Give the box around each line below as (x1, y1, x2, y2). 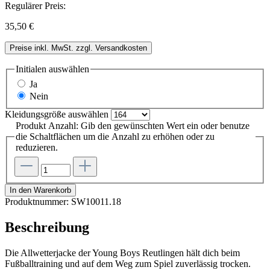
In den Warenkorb (10, 186, 71, 195)
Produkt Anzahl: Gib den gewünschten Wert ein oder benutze (16, 121, 250, 131)
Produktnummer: (5, 196, 71, 207)
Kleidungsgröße (5, 109, 66, 120)
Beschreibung (5, 219, 89, 235)
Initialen (16, 63, 46, 74)
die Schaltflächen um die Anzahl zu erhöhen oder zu (16, 131, 215, 142)
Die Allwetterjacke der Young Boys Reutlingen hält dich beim (5, 247, 240, 258)
